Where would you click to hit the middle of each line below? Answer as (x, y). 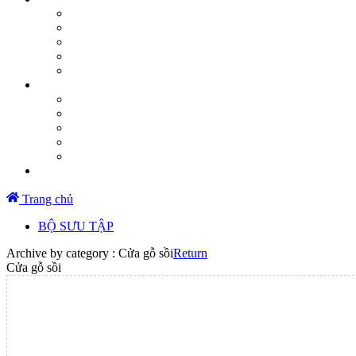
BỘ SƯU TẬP (76, 226)
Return (190, 253)
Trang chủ (46, 199)
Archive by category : (62, 253)
